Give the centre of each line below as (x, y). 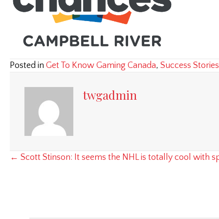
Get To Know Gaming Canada (101, 65)
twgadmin (110, 95)
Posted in (28, 65)
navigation (44, 181)
